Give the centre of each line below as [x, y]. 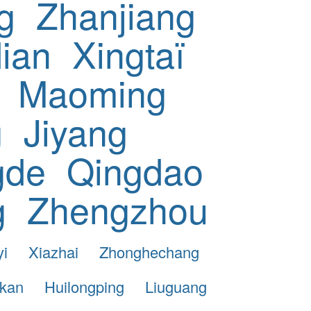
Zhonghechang [149, 252]
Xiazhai [53, 252]
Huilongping [84, 286]
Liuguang [176, 286]
